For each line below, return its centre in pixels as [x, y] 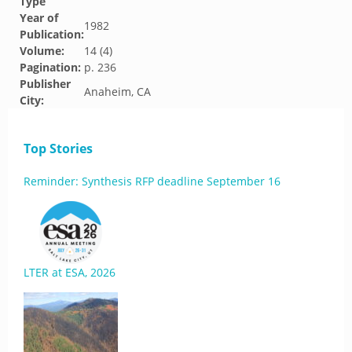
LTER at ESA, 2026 [70, 272]
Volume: [42, 51]
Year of [39, 18]
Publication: [52, 34]
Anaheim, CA [117, 92]
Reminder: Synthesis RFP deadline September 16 [152, 181]
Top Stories [58, 148]
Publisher [45, 84]
